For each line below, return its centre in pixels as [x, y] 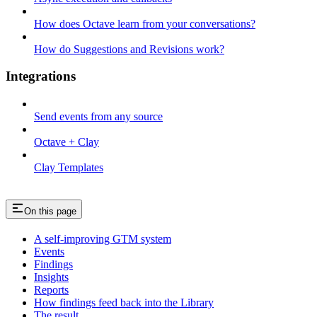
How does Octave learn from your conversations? [145, 23]
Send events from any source [98, 117]
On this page [50, 212]
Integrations [41, 76]
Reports [51, 289]
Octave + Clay [67, 142]
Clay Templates [69, 168]
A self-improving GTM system [103, 238]
